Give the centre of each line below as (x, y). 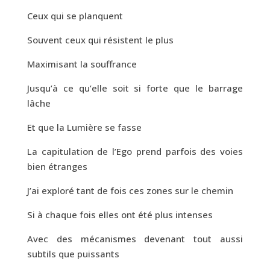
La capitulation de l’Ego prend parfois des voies (135, 151)
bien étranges (57, 166)
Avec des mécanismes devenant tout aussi (135, 238)
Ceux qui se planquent (75, 15)
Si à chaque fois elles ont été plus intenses (120, 214)
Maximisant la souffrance (82, 64)
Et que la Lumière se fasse (84, 127)
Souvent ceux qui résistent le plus (100, 39)
